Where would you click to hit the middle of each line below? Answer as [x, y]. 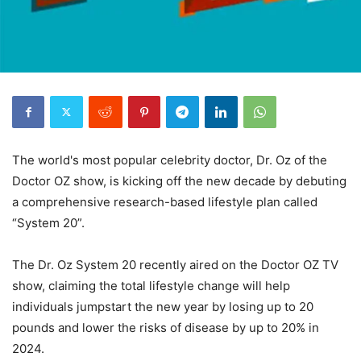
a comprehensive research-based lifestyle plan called [165, 201]
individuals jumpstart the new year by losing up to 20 [163, 306]
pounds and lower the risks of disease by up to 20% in [166, 327]
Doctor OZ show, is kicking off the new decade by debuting [179, 180]
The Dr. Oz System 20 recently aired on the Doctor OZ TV [175, 264]
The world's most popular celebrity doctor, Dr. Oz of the [170, 160]
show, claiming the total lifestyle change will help [151, 285]
